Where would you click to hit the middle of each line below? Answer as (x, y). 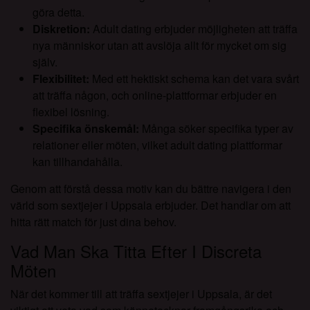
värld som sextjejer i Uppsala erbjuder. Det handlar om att (151, 206)
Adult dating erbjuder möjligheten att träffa (194, 29)
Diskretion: (61, 29)
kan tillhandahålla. (77, 162)
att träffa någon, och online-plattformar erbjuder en (155, 95)
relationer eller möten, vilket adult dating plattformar (157, 145)
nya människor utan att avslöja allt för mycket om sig (159, 46)
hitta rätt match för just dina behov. (93, 222)
